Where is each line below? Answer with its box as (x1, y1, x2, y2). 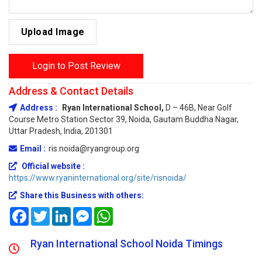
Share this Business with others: (20, 191, 144, 200)
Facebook (29, 207, 64, 216)
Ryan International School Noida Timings (30, 237, 223, 250)
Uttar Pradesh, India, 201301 (9, 126, 113, 136)
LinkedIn (71, 207, 101, 216)
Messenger (92, 207, 133, 216)
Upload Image (20, 26, 85, 37)
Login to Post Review (32, 60, 120, 71)
